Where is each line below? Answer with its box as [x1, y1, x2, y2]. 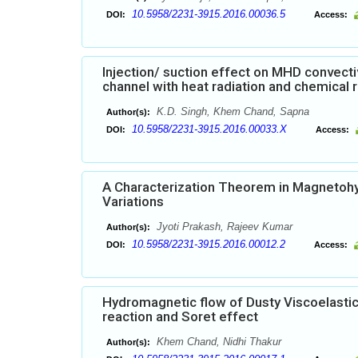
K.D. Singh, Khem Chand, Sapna [153, 105, 309, 117]
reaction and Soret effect [102, 308, 258, 324]
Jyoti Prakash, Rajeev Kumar [153, 221, 292, 233]
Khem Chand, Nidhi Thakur [153, 336, 281, 348]
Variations [102, 193, 164, 209]
